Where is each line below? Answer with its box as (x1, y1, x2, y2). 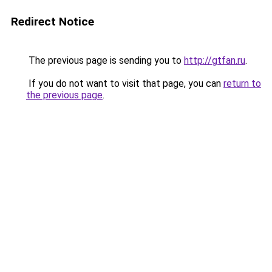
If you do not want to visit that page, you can (26, 78, 223, 89)
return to (223, 78, 261, 89)
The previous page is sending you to (26, 55, 184, 66)
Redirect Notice (11, 15, 94, 29)
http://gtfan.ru (184, 55, 245, 66)
